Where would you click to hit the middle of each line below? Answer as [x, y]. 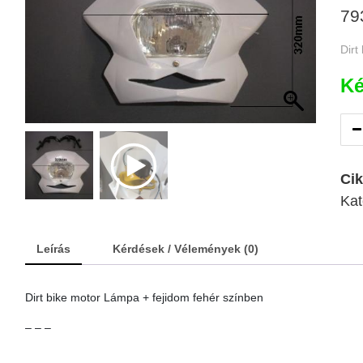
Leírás [53, 248]
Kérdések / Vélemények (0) [186, 248]
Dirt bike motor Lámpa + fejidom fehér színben [144, 297]
